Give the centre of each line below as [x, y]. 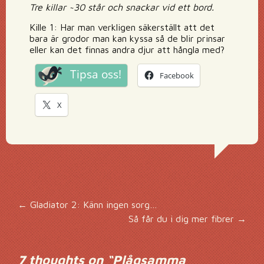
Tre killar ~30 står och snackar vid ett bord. [122, 7]
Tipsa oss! [96, 74]
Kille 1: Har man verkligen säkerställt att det [122, 27]
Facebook [177, 75]
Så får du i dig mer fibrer [183, 219]
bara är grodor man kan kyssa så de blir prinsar [127, 38]
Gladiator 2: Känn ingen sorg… [92, 204]
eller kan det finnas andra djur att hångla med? [127, 49]
